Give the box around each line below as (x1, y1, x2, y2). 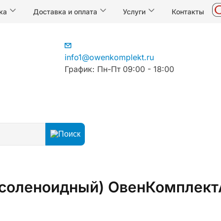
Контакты (172, 7, 205, 16)
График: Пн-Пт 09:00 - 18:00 (65, 64, 175, 74)
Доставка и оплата (33, 7, 99, 16)
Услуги (123, 7, 148, 16)
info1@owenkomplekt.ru (65, 52, 154, 62)
